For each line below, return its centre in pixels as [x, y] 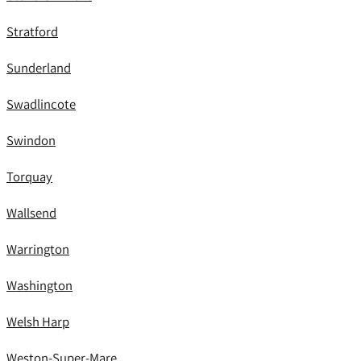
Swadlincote [41, 104]
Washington [39, 285]
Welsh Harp [38, 322]
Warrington [38, 249]
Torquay [29, 176]
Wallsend [31, 213]
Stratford [32, 31]
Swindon [31, 140]
